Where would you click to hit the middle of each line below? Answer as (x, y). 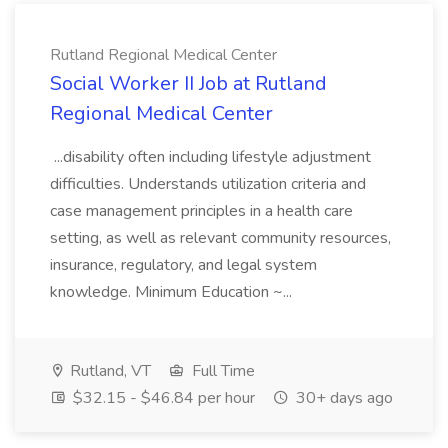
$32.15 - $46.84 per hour (162, 398)
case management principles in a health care (201, 211)
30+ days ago (342, 398)
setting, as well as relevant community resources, (220, 238)
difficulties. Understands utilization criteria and (208, 184)
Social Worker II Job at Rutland (188, 83)
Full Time (221, 371)
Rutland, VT (108, 371)
